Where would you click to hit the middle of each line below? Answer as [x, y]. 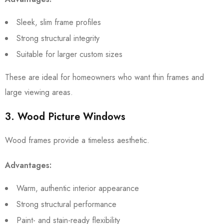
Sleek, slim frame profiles [59, 22]
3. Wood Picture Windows [65, 117]
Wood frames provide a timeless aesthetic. [77, 140]
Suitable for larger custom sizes [69, 54]
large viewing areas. [39, 92]
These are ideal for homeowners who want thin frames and [104, 77]
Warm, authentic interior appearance [78, 188]
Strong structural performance [66, 204]
